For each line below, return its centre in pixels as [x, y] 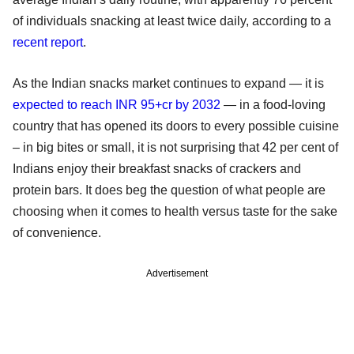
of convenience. [58, 232]
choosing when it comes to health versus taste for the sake [175, 211]
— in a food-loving [273, 104]
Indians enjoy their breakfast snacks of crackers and [157, 168]
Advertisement [177, 273]
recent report [48, 42]
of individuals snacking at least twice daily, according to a [172, 21]
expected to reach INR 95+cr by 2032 [117, 104]
